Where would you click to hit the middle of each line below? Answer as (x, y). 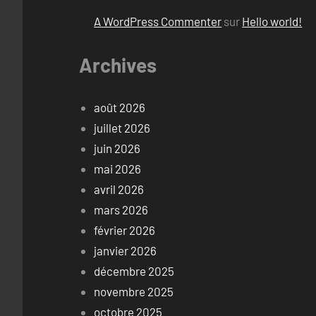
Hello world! (272, 22)
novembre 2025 (134, 291)
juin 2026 (117, 148)
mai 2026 (118, 168)
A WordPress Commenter (158, 22)
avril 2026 (119, 189)
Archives (118, 65)
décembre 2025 (134, 271)
